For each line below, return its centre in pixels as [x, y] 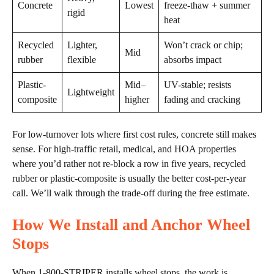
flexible [82, 60]
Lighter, [82, 45]
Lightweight [91, 92]
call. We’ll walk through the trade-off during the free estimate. [131, 193]
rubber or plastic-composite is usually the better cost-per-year [129, 179]
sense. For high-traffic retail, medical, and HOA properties [124, 149]
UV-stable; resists [198, 85]
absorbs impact [193, 60]
